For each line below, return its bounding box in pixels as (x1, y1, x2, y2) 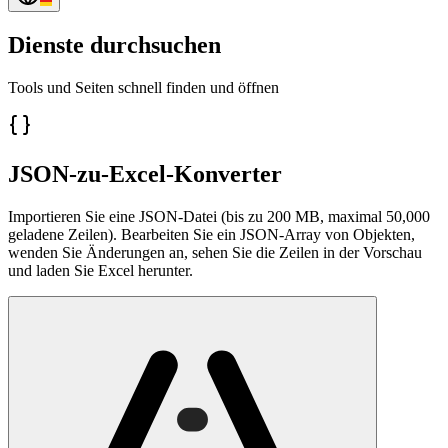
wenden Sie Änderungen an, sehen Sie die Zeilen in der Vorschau (8, 243, 422, 261)
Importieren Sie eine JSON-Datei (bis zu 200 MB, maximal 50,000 (8, 207, 430, 225)
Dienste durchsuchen (8, 31, 221, 58)
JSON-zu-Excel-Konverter (8, 160, 282, 187)
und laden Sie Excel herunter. (8, 261, 193, 279)
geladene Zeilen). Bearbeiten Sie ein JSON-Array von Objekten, (8, 225, 415, 243)
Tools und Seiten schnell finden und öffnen (8, 78, 279, 96)
